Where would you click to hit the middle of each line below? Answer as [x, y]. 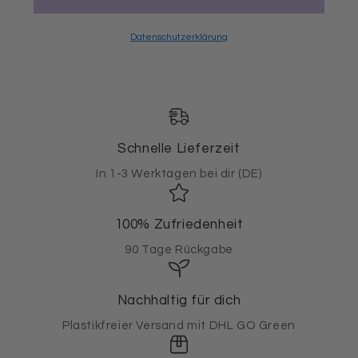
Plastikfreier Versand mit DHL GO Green [179, 325]
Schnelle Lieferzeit [179, 148]
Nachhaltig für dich [179, 300]
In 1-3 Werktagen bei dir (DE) [179, 173]
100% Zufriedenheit [179, 224]
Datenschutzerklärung [179, 37]
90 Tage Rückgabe [179, 249]
